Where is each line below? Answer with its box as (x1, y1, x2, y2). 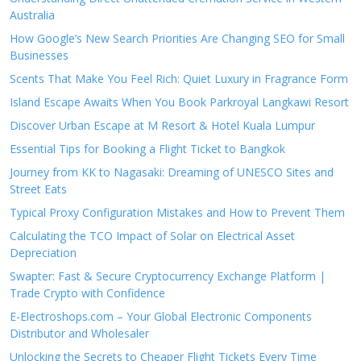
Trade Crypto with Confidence (10, 285, 165, 301)
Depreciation (10, 245, 77, 260)
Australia (10, 7, 55, 23)
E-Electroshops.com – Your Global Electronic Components (10, 309, 312, 324)
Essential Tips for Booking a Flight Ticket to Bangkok (10, 141, 285, 156)
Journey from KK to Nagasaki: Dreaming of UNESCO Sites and (10, 164, 334, 180)
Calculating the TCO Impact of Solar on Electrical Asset (10, 228, 295, 243)
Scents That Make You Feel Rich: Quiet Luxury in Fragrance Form (10, 71, 348, 86)
